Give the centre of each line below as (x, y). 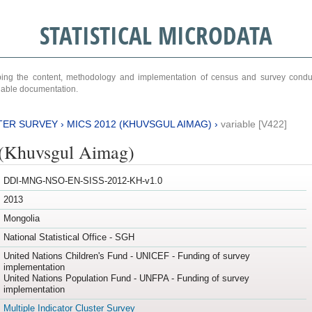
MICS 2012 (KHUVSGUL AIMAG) (139, 124)
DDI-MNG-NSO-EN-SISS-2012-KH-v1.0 (83, 181)
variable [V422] (253, 124)
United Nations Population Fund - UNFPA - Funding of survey (126, 279)
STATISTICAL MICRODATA (156, 35)
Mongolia (21, 219)
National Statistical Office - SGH (69, 237)
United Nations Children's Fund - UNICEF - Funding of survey (126, 256)
